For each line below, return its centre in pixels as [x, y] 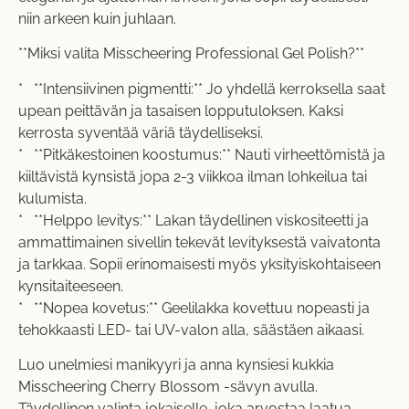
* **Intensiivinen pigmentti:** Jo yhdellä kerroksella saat [202, 89]
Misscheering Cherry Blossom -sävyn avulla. [168, 387]
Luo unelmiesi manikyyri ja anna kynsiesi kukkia [176, 365]
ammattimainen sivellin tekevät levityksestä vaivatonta [199, 242]
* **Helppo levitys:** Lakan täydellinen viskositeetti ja [194, 220]
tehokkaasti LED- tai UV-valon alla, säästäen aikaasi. [191, 330]
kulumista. [52, 198]
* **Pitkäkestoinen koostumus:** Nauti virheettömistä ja [202, 154]
